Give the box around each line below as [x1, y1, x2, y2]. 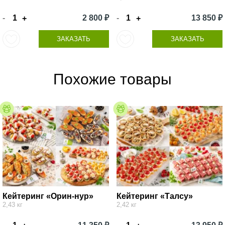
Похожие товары [53, 70, 172, 87]
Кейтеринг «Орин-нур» [3, 191, 93, 200]
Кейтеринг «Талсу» [116, 191, 193, 200]
